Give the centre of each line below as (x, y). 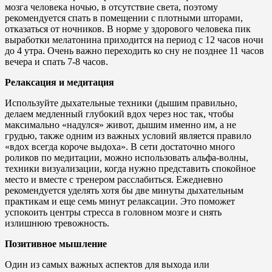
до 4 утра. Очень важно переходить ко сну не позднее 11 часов (134, 50)
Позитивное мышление (56, 243)
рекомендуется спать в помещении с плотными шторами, (124, 18)
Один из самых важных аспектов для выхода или (107, 264)
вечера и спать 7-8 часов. (56, 61)
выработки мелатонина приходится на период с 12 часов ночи (134, 39)
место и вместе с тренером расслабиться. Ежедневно (114, 179)
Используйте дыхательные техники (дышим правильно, (121, 103)
